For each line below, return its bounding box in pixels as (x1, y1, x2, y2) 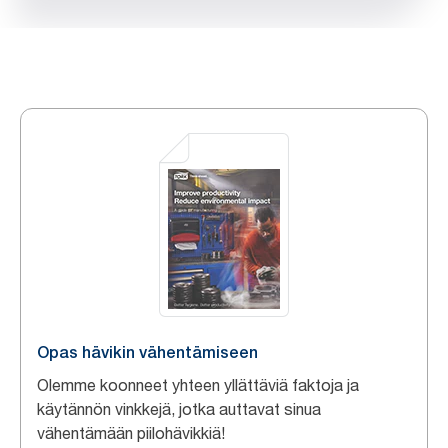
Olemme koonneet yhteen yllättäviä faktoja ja (37, 375, 359, 395)
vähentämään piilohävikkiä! (37, 423, 225, 443)
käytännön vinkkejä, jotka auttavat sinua (37, 399, 321, 419)
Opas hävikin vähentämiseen (37, 343, 258, 362)
